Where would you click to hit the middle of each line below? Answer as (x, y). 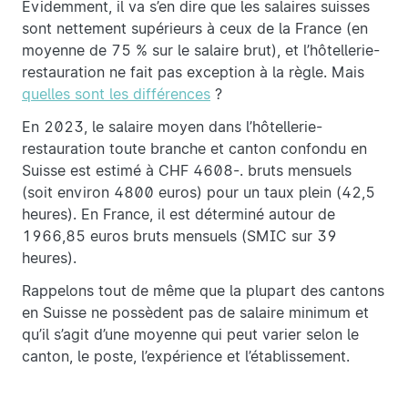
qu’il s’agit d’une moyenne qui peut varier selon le (190, 335)
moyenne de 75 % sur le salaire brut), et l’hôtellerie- (201, 51)
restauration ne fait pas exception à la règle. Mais (193, 73)
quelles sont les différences (116, 95)
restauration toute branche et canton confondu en (194, 149)
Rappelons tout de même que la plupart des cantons (203, 291)
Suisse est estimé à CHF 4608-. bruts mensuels (187, 171)
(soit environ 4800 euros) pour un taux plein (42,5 (199, 193)
